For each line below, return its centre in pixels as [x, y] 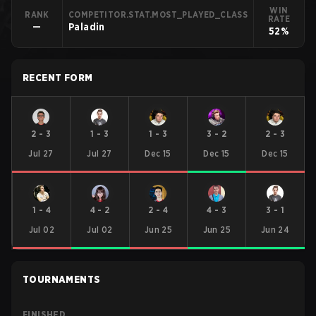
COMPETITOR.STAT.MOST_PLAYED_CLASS [158, 14]
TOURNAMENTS [62, 279]
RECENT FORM [58, 78]
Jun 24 [275, 230]
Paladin [86, 27]
